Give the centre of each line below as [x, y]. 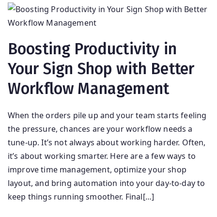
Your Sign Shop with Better [101, 69]
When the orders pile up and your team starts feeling [107, 115]
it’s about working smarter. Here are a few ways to [102, 156]
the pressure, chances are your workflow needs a [100, 129]
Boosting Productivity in [92, 49]
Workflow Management [89, 88]
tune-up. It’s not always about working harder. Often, [107, 142]
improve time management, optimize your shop [97, 169]
